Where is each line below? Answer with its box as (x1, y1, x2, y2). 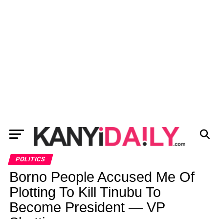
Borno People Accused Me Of (9, 169, 195, 185)
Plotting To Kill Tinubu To (9, 184, 161, 200)
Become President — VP (9, 199, 165, 215)
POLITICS (14, 155, 46, 163)
